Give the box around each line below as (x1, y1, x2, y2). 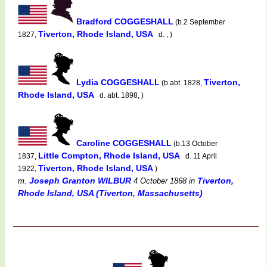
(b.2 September (173, 17, 225, 26)
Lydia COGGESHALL (76, 77, 160, 87)
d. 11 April (182, 151, 217, 160)
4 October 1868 (131, 176, 187, 185)
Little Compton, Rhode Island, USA (38, 150, 182, 160)
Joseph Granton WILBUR (29, 175, 131, 185)
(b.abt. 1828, (160, 78, 204, 87)
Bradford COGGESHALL (76, 16, 173, 26)
